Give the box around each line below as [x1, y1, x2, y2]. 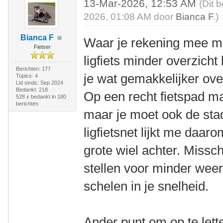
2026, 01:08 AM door [84, 11, 176, 22]
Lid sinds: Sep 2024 [15, 80, 63, 86]
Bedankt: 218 [15, 87, 48, 93]
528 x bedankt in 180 [15, 94, 66, 100]
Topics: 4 [15, 73, 38, 79]
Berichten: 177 [15, 66, 51, 72]
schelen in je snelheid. [84, 179, 209, 194]
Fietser [33, 44, 51, 50]
